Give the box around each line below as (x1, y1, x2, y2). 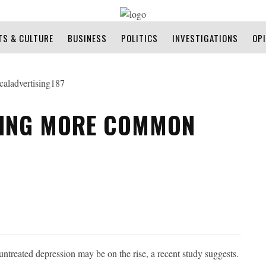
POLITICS (121, 31, 158, 45)
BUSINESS (68, 31, 107, 45)
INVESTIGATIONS (172, 31, 238, 45)
